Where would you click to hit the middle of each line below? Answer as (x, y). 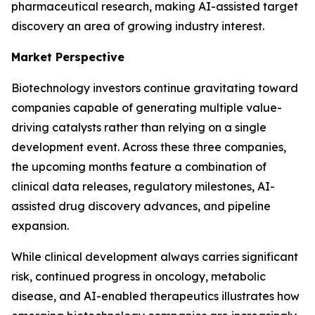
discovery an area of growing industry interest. (138, 26)
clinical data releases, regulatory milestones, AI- (143, 186)
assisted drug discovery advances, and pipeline (141, 206)
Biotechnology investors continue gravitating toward (155, 88)
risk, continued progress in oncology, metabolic (139, 276)
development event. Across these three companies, (149, 147)
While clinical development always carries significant (155, 257)
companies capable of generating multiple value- (147, 108)
